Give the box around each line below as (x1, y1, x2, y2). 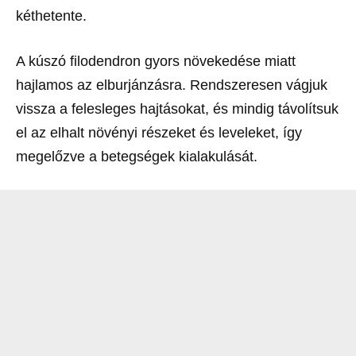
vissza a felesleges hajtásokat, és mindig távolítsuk (16, 100, 339, 117)
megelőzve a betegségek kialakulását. (16, 148, 257, 164)
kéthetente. (16, 7, 87, 24)
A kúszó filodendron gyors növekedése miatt (16, 52, 296, 69)
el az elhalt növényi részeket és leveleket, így (16, 124, 302, 141)
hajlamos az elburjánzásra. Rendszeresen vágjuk (16, 76, 327, 93)
